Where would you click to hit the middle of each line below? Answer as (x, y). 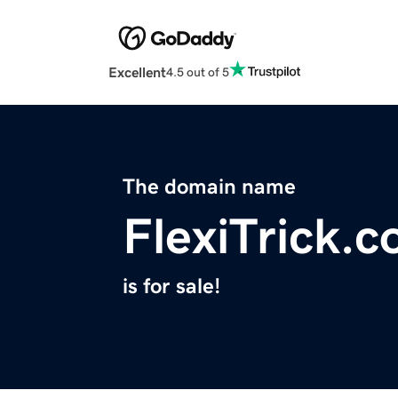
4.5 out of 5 (198, 72)
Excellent (137, 72)
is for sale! (171, 287)
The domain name (209, 187)
